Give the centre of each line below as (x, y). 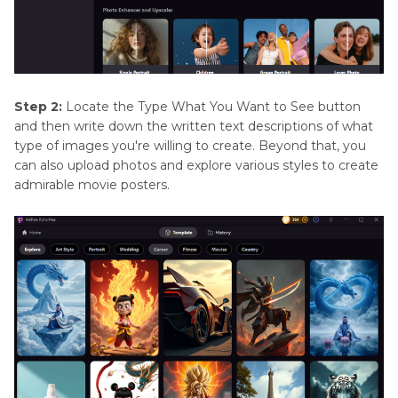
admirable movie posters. (92, 184)
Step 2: (38, 106)
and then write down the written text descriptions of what (194, 126)
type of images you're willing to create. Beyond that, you (190, 145)
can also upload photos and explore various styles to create (196, 165)
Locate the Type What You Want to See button (211, 106)
